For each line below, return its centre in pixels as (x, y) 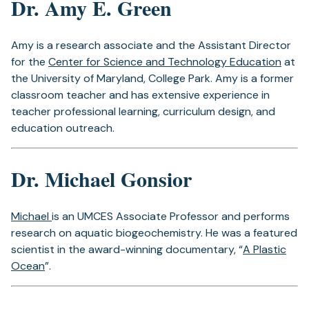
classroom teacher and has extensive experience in (140, 95)
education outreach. (63, 128)
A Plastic (265, 249)
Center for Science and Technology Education (165, 62)
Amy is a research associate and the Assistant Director (151, 45)
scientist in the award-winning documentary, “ (127, 249)
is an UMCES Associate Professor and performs (171, 216)
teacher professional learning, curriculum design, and (143, 111)
